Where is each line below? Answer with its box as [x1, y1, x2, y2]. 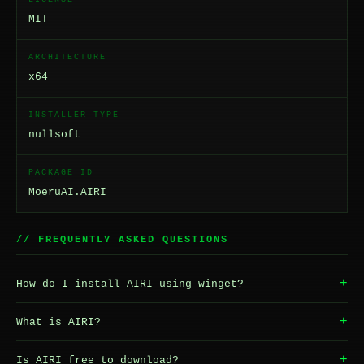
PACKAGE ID [28, 168, 93, 177]
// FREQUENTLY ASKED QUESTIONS [16, 234, 228, 245]
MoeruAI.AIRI [28, 186, 106, 198]
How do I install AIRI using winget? [16, 277, 244, 290]
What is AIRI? [16, 315, 101, 328]
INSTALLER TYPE [28, 110, 119, 119]
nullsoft [28, 128, 80, 141]
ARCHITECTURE [28, 53, 106, 62]
